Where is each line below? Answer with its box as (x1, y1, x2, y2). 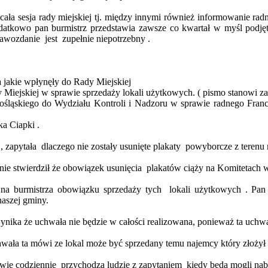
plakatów (147, 163, 182, 173)
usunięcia (106, 163, 142, 173)
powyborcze (185, 141, 233, 152)
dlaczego (41, 141, 75, 152)
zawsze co (138, 23, 179, 33)
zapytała (5, 141, 37, 152)
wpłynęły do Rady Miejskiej (22, 77, 132, 87)
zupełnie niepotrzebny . (62, 33, 151, 44)
